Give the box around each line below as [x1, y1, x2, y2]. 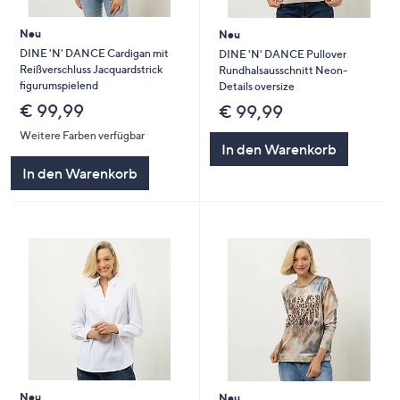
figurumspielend [19, 79, 98, 93]
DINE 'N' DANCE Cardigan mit [19, 46, 169, 61]
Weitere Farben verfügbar [19, 129, 145, 143]
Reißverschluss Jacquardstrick [19, 62, 162, 77]
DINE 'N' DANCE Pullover [218, 47, 346, 62]
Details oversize [218, 79, 295, 94]
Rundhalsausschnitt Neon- [218, 63, 347, 78]
